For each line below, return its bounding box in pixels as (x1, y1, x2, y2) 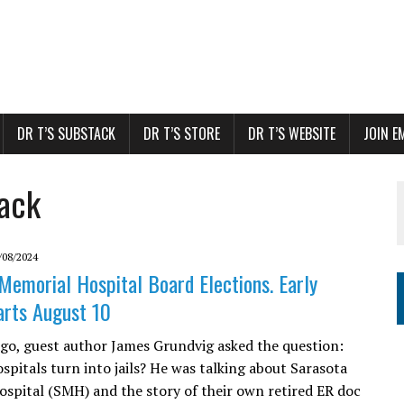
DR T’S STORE (143, 123, 220, 144)
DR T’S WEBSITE (248, 123, 335, 144)
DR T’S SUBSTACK (17, 123, 115, 144)
